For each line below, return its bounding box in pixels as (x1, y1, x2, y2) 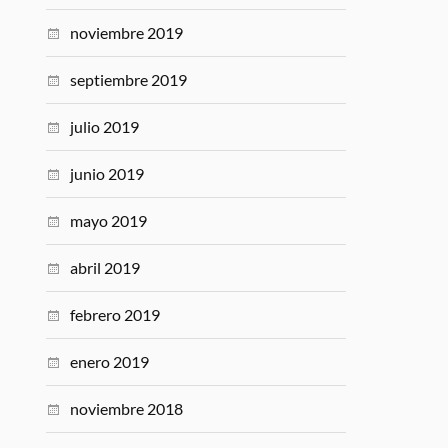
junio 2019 (70, 164, 145, 183)
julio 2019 (70, 117, 140, 136)
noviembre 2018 (70, 399, 184, 418)
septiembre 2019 (70, 70, 188, 89)
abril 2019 (70, 258, 141, 277)
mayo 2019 (70, 211, 148, 230)
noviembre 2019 (70, 23, 184, 42)
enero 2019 (70, 352, 150, 371)
